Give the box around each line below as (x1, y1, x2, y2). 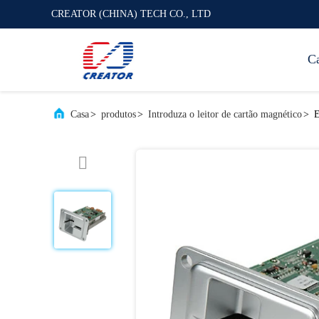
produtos (101, 109, 136, 120)
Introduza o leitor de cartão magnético (148, 109, 302, 120)
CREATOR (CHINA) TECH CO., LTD (51, 9, 211, 19)
